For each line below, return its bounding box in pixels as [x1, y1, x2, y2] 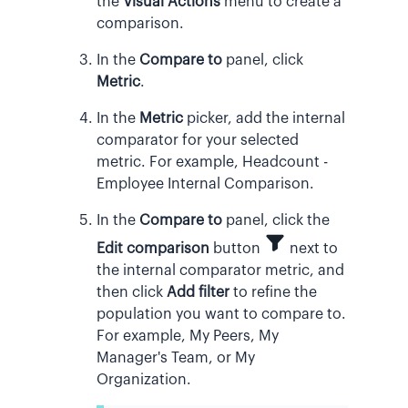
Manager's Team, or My [97, 350, 255, 365]
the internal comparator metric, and [97, 262, 344, 278]
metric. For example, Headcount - [97, 154, 328, 169]
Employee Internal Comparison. [97, 176, 314, 191]
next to [286, 240, 338, 256]
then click [97, 284, 167, 300]
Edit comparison [97, 240, 209, 256]
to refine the [229, 284, 317, 300]
